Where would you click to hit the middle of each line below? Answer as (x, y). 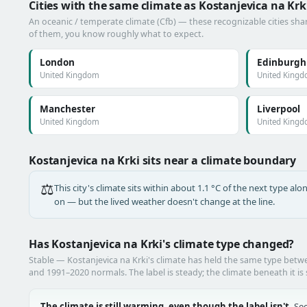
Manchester (67, 109)
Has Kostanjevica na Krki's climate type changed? (162, 244)
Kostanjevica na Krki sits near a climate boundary (163, 160)
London (57, 62)
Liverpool (278, 109)
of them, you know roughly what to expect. (116, 34)
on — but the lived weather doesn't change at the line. (164, 201)
